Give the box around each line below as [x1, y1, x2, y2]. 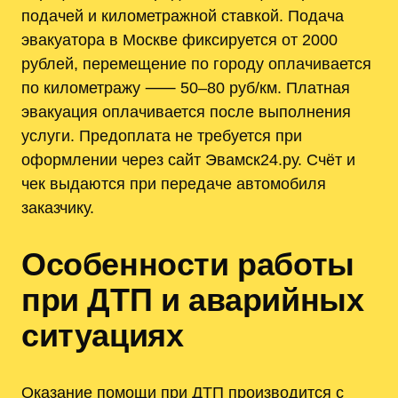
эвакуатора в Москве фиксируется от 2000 [21, 30, 338, 50]
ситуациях [21, 316, 184, 354]
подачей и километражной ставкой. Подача [21, 6, 344, 26]
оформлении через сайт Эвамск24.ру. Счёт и [21, 150, 355, 170]
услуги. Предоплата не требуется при [21, 126, 302, 146]
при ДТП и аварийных [21, 281, 364, 318]
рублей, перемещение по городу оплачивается [21, 54, 371, 74]
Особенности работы [21, 245, 354, 283]
